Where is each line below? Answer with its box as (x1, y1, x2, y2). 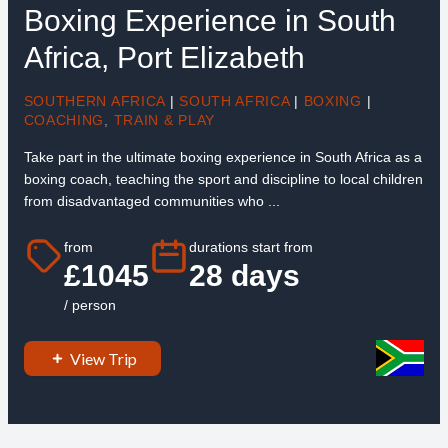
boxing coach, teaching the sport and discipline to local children (23, 170, 423, 187)
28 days (188, 259, 300, 293)
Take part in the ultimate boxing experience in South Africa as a (23, 148, 422, 165)
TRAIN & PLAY (113, 111, 215, 128)
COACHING (23, 111, 105, 128)
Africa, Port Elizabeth (23, 40, 305, 74)
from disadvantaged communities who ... (23, 192, 280, 209)
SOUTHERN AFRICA (23, 92, 166, 109)
